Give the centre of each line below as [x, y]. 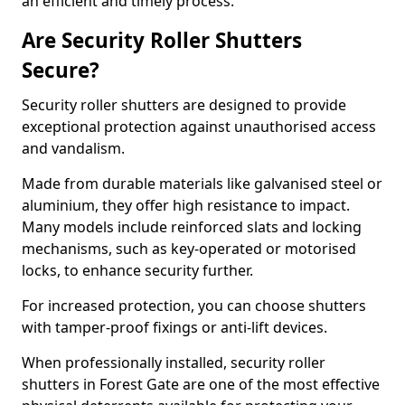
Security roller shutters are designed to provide [184, 105]
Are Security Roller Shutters [162, 40]
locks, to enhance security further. [137, 270]
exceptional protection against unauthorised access [199, 127]
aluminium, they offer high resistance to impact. [186, 205]
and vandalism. [75, 148]
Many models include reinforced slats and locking [192, 227]
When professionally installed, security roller [174, 363]
